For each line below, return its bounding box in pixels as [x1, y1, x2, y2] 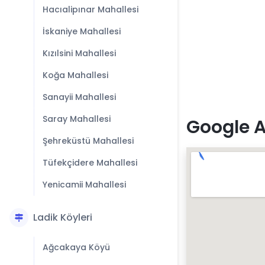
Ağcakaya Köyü [43, 241, 110, 253]
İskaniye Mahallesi [43, 25, 121, 37]
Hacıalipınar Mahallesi [43, 4, 138, 15]
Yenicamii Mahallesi [43, 179, 126, 190]
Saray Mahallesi [43, 113, 111, 125]
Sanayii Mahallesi [43, 91, 116, 103]
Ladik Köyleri [33, 211, 92, 224]
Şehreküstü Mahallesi [43, 135, 134, 147]
